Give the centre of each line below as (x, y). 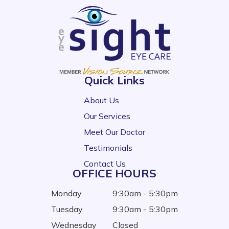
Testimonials (108, 148)
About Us (101, 100)
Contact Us (105, 164)
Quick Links (114, 81)
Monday (66, 193)
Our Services (107, 116)
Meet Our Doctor (114, 132)
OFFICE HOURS (114, 174)
